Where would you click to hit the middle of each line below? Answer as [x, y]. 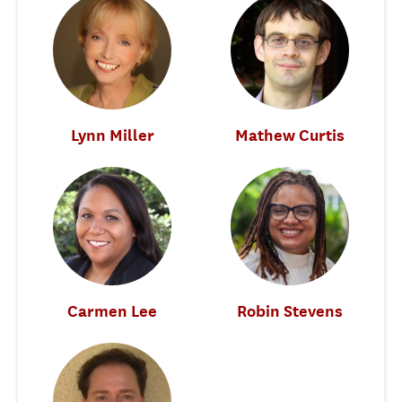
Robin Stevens [290, 310]
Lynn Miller [112, 135]
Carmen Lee [112, 310]
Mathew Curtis [290, 135]
